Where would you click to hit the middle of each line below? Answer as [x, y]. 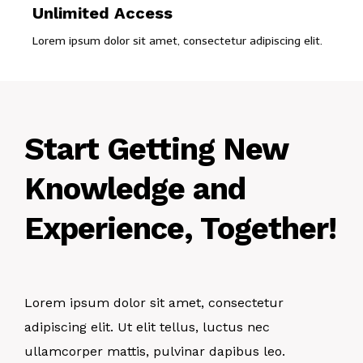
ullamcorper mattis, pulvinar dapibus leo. [155, 352]
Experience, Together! [180, 229]
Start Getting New [156, 149]
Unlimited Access [102, 13]
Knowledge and [135, 189]
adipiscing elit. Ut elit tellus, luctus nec [147, 327]
